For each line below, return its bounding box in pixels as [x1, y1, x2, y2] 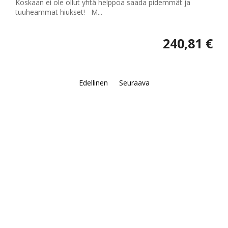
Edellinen [78, 78, 108, 88]
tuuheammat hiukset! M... [15, 7, 102, 17]
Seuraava [119, 78, 150, 88]
